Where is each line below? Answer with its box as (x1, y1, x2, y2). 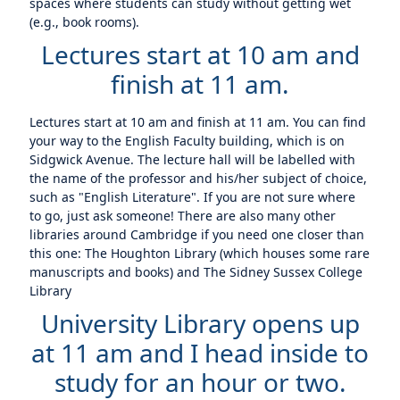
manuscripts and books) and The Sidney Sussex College (29, 263, 363, 280)
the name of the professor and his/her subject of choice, (29, 170, 368, 187)
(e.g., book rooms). (29, 13, 140, 30)
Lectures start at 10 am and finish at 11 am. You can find (29, 113, 367, 130)
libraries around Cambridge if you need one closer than (29, 226, 365, 243)
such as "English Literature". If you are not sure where (29, 188, 356, 205)
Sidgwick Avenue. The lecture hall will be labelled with (29, 151, 356, 168)
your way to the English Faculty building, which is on (29, 132, 346, 149)
